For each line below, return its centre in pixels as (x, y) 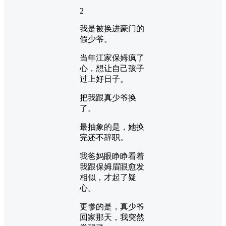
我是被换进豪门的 (112, 28)
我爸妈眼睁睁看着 (112, 156)
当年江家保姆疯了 (112, 58)
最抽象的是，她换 (112, 127)
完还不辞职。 (104, 137)
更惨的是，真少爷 (112, 206)
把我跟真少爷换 (108, 97)
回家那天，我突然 (112, 217)
